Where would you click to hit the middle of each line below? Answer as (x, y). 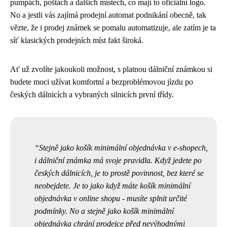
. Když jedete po (176, 160)
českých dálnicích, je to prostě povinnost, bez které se (119, 173)
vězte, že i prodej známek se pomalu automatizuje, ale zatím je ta (113, 28)
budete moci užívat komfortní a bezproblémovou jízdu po (102, 82)
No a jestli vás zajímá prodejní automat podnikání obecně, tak (108, 15)
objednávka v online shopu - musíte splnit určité (111, 198)
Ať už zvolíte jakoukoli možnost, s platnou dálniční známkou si (111, 69)
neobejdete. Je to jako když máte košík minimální (112, 186)
